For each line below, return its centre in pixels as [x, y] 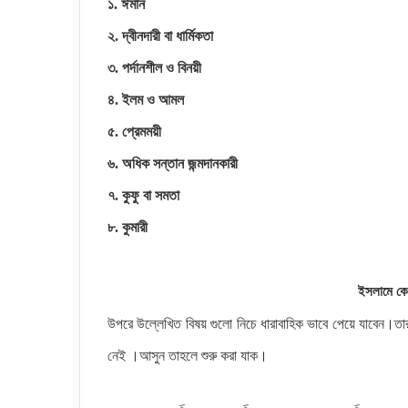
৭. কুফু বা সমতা [143, 195]
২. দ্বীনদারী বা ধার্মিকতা [160, 36]
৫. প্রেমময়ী [134, 132]
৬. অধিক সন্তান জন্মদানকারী [173, 163]
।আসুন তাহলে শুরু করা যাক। [197, 356]
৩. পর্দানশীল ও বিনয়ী [154, 68]
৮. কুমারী [127, 227]
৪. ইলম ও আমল [146, 100]
